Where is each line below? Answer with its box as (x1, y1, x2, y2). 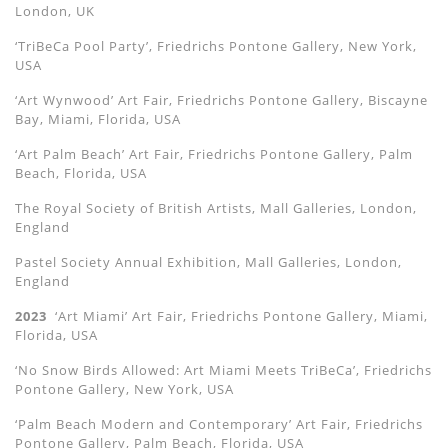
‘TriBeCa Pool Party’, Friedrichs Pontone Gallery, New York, (15, 37, 417, 56)
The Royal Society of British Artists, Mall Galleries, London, (15, 199, 417, 218)
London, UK (15, 2, 95, 21)
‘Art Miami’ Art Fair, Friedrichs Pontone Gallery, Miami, (47, 307, 428, 326)
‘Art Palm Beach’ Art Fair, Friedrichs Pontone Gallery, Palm (15, 145, 413, 164)
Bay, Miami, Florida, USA (15, 110, 181, 129)
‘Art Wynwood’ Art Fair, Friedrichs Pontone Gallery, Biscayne (15, 91, 428, 110)
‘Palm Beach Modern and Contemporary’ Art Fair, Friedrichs (15, 415, 423, 434)
